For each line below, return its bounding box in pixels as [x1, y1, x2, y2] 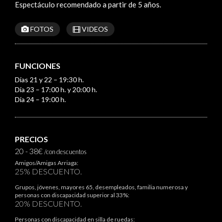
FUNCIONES [15, 60, 60, 70]
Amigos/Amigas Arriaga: [15, 159, 78, 166]
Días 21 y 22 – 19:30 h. [15, 75, 84, 84]
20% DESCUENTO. [15, 198, 82, 208]
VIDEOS [80, 24, 108, 33]
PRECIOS [15, 134, 48, 144]
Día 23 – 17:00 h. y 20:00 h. [15, 85, 97, 94]
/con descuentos [44, 147, 87, 156]
